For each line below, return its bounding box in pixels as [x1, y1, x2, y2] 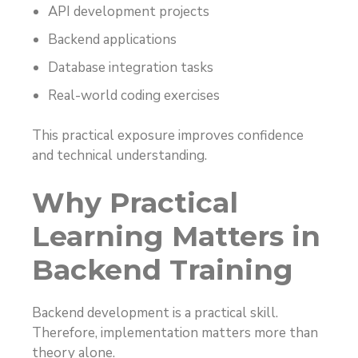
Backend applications [48, 30, 177, 49]
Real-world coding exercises [48, 86, 220, 105]
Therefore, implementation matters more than [32, 323, 318, 342]
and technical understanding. [32, 146, 207, 165]
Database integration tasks [48, 58, 213, 77]
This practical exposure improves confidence [32, 126, 304, 145]
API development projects [48, 2, 209, 21]
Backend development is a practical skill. [32, 303, 278, 322]
